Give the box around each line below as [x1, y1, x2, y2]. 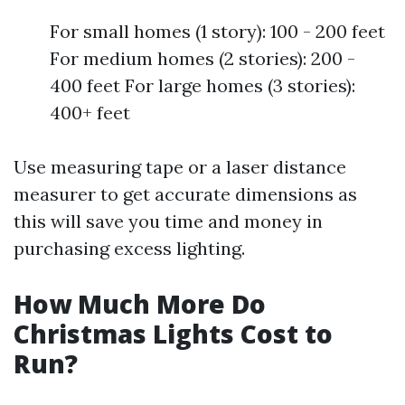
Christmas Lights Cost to [14, 316, 333, 351]
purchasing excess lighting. [14, 237, 245, 259]
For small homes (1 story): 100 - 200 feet [50, 20, 385, 42]
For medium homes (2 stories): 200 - [50, 47, 355, 70]
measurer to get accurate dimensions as [14, 183, 357, 205]
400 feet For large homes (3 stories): [50, 74, 355, 97]
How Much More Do [14, 287, 266, 321]
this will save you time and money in [14, 210, 323, 232]
